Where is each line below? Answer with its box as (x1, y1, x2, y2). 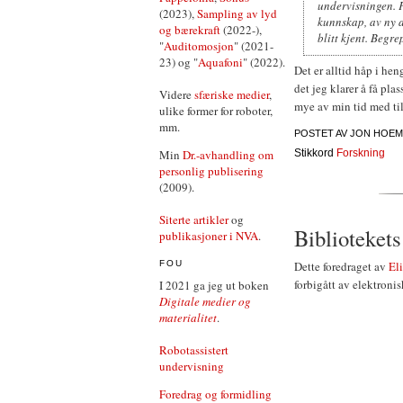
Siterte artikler (159, 211, 228, 228)
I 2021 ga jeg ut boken (159, 276, 269, 293)
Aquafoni (198, 54, 243, 70)
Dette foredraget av (294, 258, 389, 275)
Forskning (336, 147, 385, 160)
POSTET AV (294, 128, 350, 139)
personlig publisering (159, 163, 264, 179)
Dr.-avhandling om (183, 147, 273, 163)
